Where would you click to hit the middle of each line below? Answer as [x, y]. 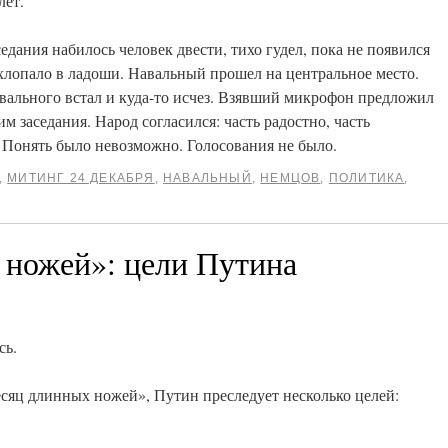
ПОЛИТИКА [366, 178]
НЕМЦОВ [290, 178]
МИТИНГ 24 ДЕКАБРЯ [81, 178]
